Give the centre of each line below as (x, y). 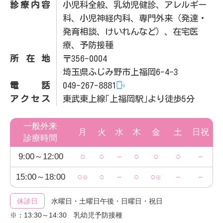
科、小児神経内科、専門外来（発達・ (135, 18)
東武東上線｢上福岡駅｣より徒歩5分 (129, 99)
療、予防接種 (88, 45)
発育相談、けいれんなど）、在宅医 (131, 32)
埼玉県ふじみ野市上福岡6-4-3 (121, 72)
